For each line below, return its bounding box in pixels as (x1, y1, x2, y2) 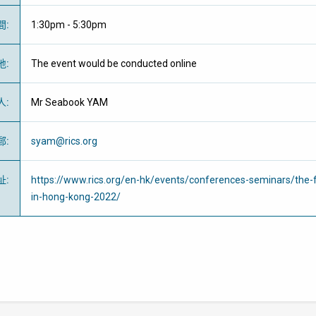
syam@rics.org (31, 135, 97, 147)
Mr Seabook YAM (31, 97, 108, 108)
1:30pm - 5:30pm (31, 19, 107, 30)
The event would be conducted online (31, 58, 197, 69)
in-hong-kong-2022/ (31, 191, 121, 202)
